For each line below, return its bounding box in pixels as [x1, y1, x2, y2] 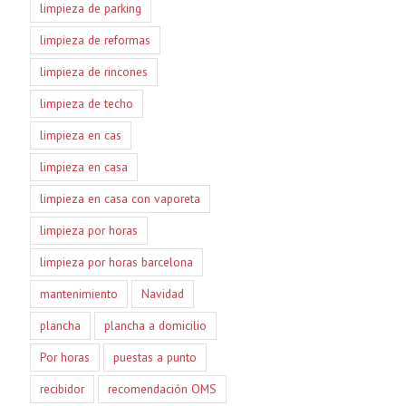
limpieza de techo [39, 94, 133, 111]
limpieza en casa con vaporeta [39, 189, 200, 207]
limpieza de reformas [39, 31, 150, 48]
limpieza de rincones [39, 63, 148, 80]
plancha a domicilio [103, 316, 207, 333]
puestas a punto [112, 348, 197, 365]
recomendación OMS [107, 380, 217, 397]
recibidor [39, 380, 84, 397]
